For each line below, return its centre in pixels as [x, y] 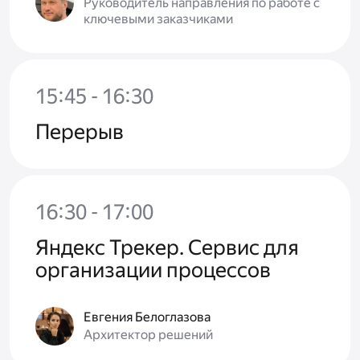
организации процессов [153, 270]
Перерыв [80, 132]
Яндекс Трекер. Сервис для [167, 248]
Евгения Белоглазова [147, 317]
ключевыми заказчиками [158, 19]
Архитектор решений [148, 335]
